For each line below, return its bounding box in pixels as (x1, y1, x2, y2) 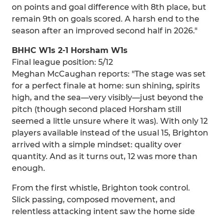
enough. (12, 164, 45, 173)
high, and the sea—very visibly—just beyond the (12, 93, 203, 102)
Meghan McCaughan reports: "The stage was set (12, 69, 206, 79)
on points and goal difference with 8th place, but (12, 2, 206, 12)
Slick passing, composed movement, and (12, 195, 175, 204)
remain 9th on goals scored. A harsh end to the (12, 14, 199, 24)
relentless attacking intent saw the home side (12, 207, 195, 216)
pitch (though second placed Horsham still (12, 105, 181, 114)
